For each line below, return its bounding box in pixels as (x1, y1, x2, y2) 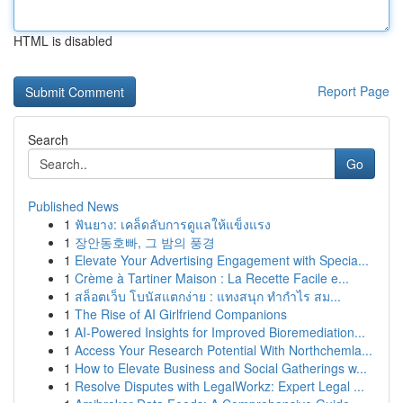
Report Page (318, 82, 390, 100)
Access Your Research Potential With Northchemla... (75, 341, 372, 359)
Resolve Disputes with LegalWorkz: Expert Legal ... (75, 377, 364, 395)
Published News (28, 197, 119, 215)
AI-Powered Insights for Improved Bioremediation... (75, 323, 365, 341)
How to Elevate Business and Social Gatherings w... (75, 359, 367, 377)
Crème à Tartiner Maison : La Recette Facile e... (75, 269, 349, 287)
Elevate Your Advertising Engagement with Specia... (75, 251, 369, 269)
